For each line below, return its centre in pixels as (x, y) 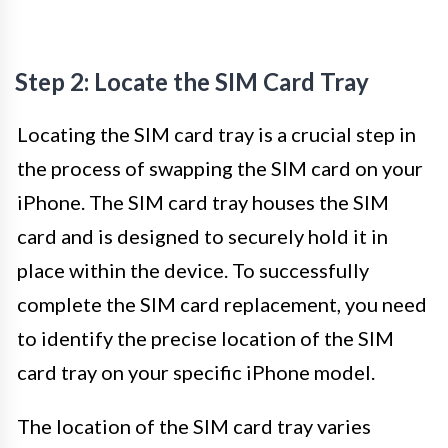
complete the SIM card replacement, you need (222, 303)
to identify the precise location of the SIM (205, 337)
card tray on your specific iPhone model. (196, 371)
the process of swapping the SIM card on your (220, 167)
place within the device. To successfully (193, 269)
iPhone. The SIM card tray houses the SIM (203, 201)
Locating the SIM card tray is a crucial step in (216, 133)
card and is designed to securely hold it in (202, 235)
